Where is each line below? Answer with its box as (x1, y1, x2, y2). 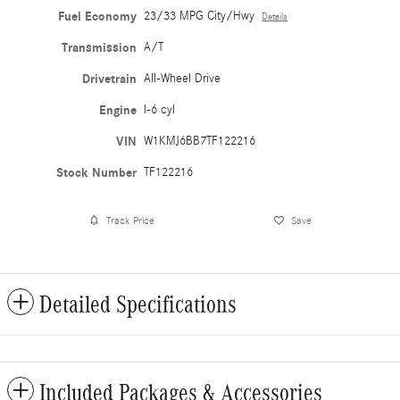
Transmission (62, 40, 137, 56)
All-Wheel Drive (144, 71, 221, 87)
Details (262, 12, 288, 23)
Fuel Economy (58, 9, 137, 25)
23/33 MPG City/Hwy (144, 9, 255, 24)
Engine (99, 103, 137, 119)
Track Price (105, 213, 154, 227)
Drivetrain (82, 71, 137, 87)
